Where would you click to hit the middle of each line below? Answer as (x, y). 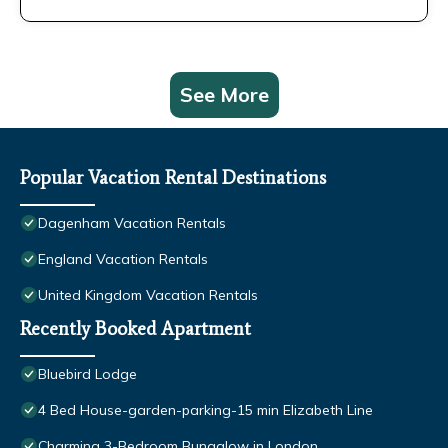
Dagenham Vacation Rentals (132, 223)
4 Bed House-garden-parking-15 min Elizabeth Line (205, 410)
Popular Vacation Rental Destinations (173, 178)
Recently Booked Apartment (135, 329)
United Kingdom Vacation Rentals (148, 295)
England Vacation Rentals (123, 259)
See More (224, 95)
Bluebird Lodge (87, 374)
